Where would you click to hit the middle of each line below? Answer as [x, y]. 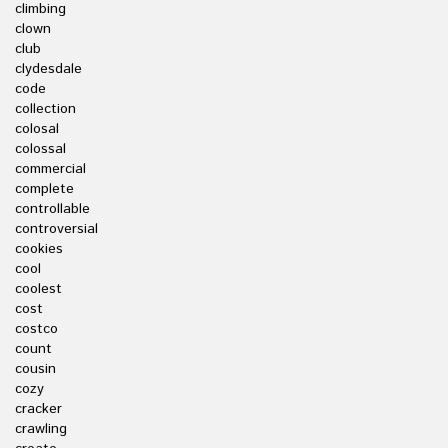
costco [36, 329]
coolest [38, 289]
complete [44, 189]
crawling [41, 429]
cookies [39, 249]
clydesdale [48, 69]
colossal [40, 149]
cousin [35, 369]
